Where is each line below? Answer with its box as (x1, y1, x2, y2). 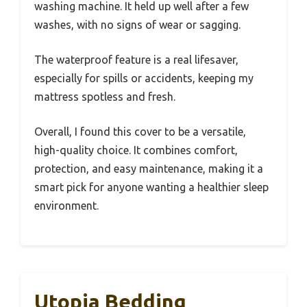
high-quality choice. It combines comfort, (34, 143, 238, 156)
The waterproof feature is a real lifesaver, (34, 53, 238, 66)
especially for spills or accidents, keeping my (34, 71, 254, 84)
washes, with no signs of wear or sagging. (34, 18, 241, 31)
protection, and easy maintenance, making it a (34, 162, 263, 175)
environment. (34, 199, 99, 212)
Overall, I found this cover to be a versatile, (34, 125, 246, 138)
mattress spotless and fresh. (34, 90, 175, 103)
